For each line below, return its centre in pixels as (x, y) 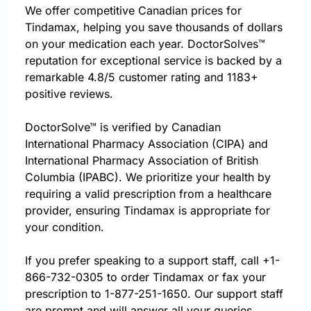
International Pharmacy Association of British (142, 161)
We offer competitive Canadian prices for (133, 11)
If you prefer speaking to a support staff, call (144, 261)
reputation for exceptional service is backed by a (153, 61)
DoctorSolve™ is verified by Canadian (123, 127)
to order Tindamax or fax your (185, 277)
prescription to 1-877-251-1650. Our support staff (154, 294)
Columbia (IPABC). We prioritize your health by (148, 177)
